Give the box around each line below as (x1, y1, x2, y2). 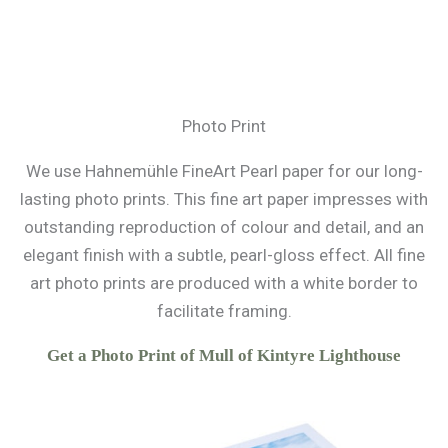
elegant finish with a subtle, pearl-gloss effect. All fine (23, 244, 425, 265)
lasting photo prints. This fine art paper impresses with (20, 188, 428, 209)
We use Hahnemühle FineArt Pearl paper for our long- (25, 160, 423, 181)
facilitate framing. (156, 300, 292, 321)
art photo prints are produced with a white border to (30, 272, 418, 293)
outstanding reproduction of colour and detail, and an (24, 216, 424, 237)
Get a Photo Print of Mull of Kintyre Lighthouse (47, 345, 401, 365)
